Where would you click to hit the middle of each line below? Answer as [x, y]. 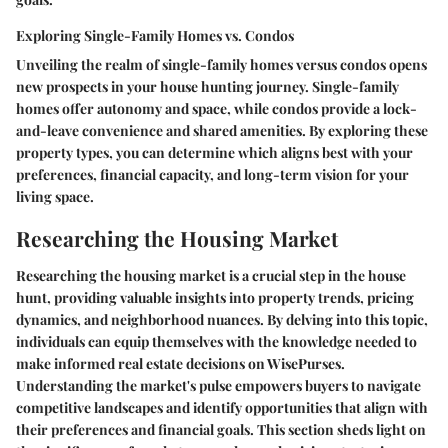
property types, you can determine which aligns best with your [214, 152]
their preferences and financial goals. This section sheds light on [221, 430]
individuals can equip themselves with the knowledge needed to [216, 342]
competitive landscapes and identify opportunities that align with [222, 408]
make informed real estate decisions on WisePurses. [180, 364]
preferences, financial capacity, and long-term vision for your [212, 174]
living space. [55, 196]
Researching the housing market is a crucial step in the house [211, 276]
